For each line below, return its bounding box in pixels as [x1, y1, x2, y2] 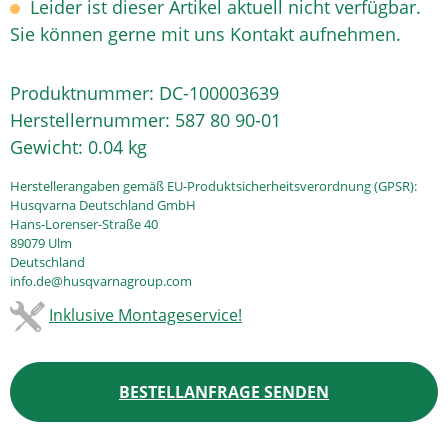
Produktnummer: [10, 81, 159, 105]
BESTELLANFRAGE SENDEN [119, 381, 329, 403]
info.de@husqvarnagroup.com [10, 272, 192, 290]
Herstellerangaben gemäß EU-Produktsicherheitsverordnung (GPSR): [10, 177, 417, 195]
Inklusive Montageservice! [49, 303, 242, 326]
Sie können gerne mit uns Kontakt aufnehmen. [10, 22, 401, 46]
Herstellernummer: [10, 108, 175, 132]
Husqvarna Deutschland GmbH [10, 196, 196, 214]
